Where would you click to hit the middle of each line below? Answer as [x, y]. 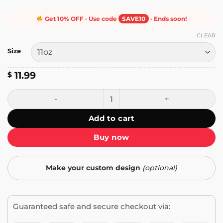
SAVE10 [133, 18]
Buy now [111, 137]
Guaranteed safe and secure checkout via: [92, 206]
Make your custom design [94, 167]
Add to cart [111, 118]
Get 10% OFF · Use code [81, 18]
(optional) [160, 167]
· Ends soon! [167, 18]
